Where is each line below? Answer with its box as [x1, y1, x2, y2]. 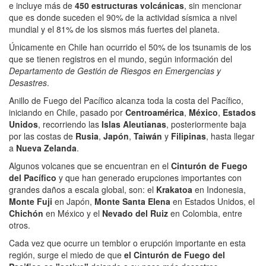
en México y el [43, 207, 102, 219]
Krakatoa [156, 183, 192, 195]
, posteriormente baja [166, 118, 246, 130]
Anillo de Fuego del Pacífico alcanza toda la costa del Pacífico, [9, 94, 243, 106]
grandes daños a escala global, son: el [9, 183, 156, 195]
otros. [9, 218, 30, 231]
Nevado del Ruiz [102, 207, 168, 219]
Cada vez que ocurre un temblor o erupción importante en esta [9, 236, 246, 249]
